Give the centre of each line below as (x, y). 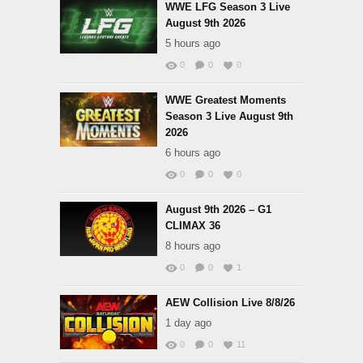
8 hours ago (193, 246)
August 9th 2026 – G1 (218, 209)
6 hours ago (193, 153)
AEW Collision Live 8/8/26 (230, 303)
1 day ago (188, 323)
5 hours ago (193, 43)
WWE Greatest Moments (226, 100)
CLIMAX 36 (193, 226)
